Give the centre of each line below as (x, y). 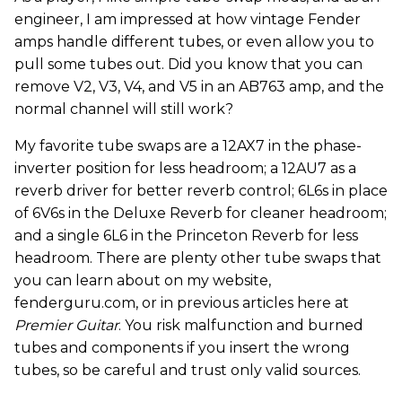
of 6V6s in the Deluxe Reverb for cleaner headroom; (201, 213)
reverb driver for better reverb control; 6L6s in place (201, 190)
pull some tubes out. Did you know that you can (188, 64)
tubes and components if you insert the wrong (182, 347)
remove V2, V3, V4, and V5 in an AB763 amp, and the (199, 86)
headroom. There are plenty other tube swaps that (198, 258)
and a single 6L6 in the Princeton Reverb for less (186, 235)
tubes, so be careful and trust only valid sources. (188, 370)
